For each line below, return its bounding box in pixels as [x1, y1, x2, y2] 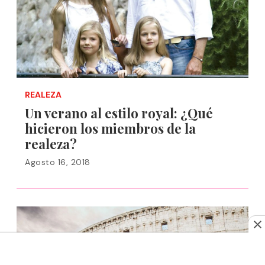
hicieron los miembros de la [25, 119, 196, 137]
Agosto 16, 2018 [25, 157, 91, 167]
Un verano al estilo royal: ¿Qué [25, 104, 213, 122]
